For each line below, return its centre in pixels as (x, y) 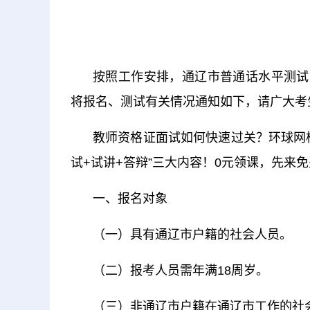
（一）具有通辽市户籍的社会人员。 (192, 235)
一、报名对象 (130, 199)
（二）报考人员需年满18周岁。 (181, 271)
